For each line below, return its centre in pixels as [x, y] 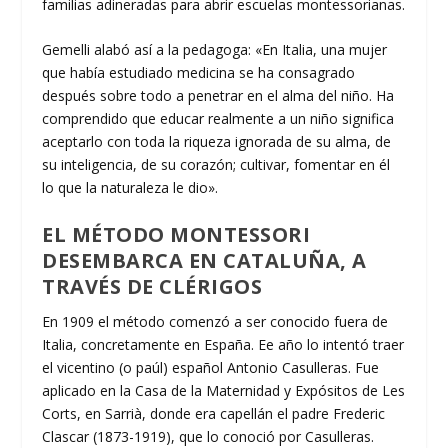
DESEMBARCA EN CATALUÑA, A [204, 260]
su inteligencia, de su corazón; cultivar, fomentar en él [216, 165]
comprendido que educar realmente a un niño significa [218, 119]
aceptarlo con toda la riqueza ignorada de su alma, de [217, 142]
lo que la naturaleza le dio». [130, 188]
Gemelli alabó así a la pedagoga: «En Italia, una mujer [215, 50]
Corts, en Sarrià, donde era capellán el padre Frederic [214, 413]
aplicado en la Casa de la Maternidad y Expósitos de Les [224, 390]
